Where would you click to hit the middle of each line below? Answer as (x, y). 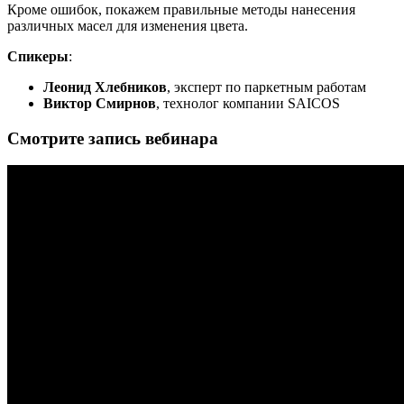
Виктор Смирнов (100, 103)
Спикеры (38, 56)
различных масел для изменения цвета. (128, 25)
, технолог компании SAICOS (248, 103)
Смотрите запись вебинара (113, 138)
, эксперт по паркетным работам (266, 87)
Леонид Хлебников (105, 87)
